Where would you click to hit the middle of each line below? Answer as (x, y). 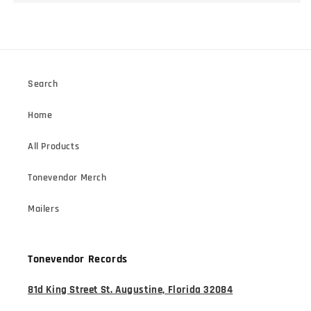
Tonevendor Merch (67, 178)
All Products (54, 146)
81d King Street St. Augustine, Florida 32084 (131, 290)
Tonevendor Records (78, 259)
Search (43, 84)
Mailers (44, 209)
